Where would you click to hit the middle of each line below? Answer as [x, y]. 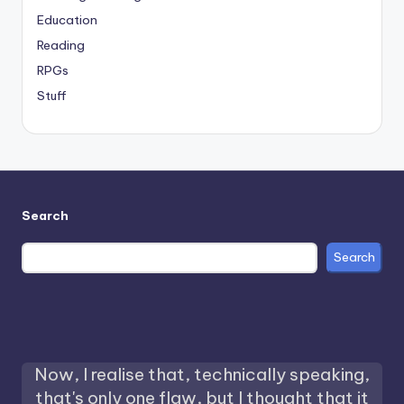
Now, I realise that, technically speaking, [202, 374]
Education [67, 20]
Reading [61, 46]
